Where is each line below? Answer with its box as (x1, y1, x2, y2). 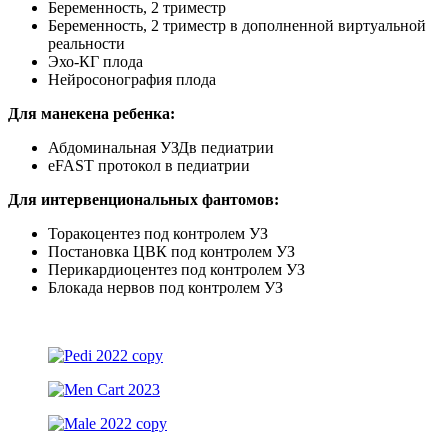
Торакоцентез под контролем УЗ (48, 224, 268, 242)
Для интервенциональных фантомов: (8, 190, 279, 208)
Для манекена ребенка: (8, 104, 175, 122)
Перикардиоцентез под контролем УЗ (48, 260, 305, 278)
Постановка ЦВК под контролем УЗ (48, 242, 295, 260)
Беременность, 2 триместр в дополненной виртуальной (48, 16, 426, 34)
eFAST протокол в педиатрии (48, 156, 250, 174)
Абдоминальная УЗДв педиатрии (48, 138, 274, 156)
